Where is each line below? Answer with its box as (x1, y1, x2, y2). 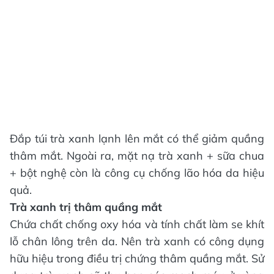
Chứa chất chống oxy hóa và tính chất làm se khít (10, 217, 264, 231)
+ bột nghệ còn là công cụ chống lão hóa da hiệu (10, 165, 264, 180)
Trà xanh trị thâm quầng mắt (10, 199, 162, 214)
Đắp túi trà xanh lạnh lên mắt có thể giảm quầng (10, 131, 264, 146)
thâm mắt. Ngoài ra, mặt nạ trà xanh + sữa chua (10, 148, 264, 163)
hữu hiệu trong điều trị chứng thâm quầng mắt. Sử (10, 251, 264, 265)
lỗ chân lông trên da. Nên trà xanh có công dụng (10, 234, 264, 248)
